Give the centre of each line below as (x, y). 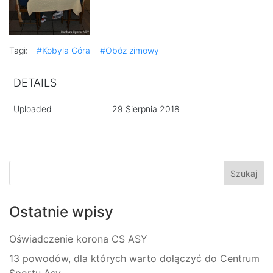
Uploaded (33, 109)
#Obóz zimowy (129, 50)
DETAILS (35, 83)
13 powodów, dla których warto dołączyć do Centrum (134, 258)
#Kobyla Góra (63, 50)
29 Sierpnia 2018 (146, 109)
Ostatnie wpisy (61, 212)
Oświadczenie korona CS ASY (78, 239)
